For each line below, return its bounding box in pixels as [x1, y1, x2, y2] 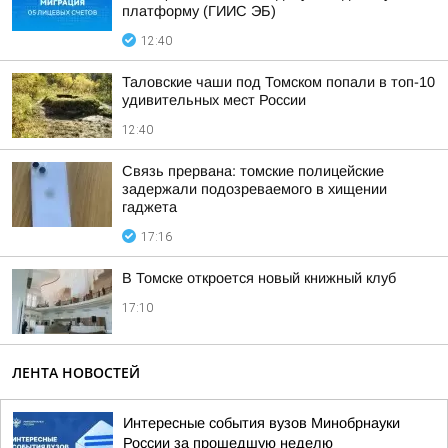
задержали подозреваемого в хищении [122, 181, 387, 197]
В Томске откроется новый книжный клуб [122, 270, 396, 286]
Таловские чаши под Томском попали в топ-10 [122, 74, 435, 90]
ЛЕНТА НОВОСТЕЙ [12, 363, 140, 382]
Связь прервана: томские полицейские [122, 163, 384, 179]
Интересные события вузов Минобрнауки [123, 415, 400, 431]
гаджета [122, 199, 177, 215]
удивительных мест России [122, 92, 306, 108]
